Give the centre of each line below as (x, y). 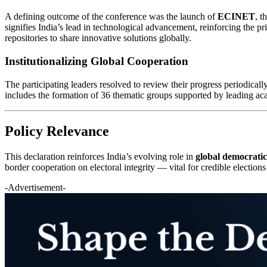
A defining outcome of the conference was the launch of (111, 17)
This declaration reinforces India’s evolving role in (100, 156)
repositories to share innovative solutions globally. (98, 38)
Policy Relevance (57, 131)
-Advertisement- (35, 187)
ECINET (236, 17)
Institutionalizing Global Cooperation (97, 61)
